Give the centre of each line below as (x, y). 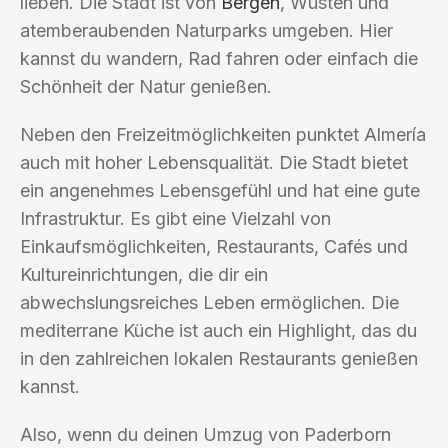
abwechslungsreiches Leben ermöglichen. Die (209, 302)
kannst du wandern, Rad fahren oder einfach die (219, 58)
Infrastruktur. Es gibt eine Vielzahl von (175, 218)
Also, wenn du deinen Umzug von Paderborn (205, 434)
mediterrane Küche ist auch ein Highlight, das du (218, 330)
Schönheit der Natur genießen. (146, 86)
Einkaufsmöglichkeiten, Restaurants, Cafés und (214, 246)
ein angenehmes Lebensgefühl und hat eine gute (220, 190)
